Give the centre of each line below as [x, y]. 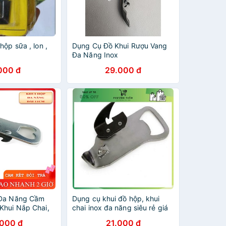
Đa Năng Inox [95, 55]
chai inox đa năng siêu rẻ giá [120, 208]
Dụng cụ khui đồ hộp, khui [116, 199]
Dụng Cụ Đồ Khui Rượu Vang [120, 46]
